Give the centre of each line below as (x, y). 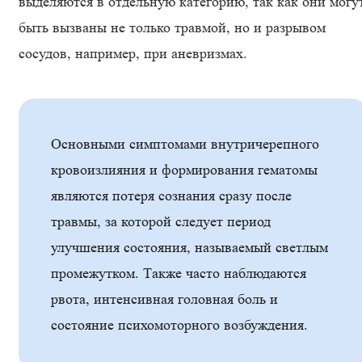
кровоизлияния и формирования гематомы (184, 170)
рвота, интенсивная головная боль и (164, 299)
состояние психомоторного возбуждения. (179, 325)
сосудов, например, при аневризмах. (133, 53)
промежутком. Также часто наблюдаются (179, 273)
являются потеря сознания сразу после (171, 196)
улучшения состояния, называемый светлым (189, 247)
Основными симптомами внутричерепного (185, 144)
